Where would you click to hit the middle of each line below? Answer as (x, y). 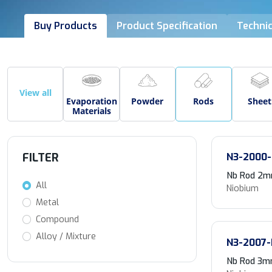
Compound (57, 219)
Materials (91, 110)
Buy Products (66, 26)
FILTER (41, 158)
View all (35, 93)
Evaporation (91, 101)
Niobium (243, 188)
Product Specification (167, 26)
